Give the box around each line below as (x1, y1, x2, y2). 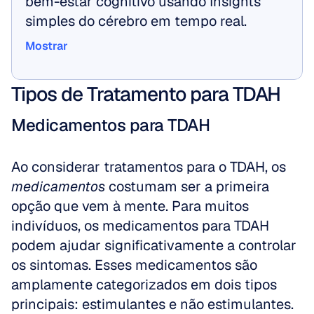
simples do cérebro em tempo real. (25, 12, 247, 30)
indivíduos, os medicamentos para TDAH (11, 217, 269, 235)
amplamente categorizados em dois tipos (11, 275, 277, 294)
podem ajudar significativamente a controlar (11, 236, 296, 254)
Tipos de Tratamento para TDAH (11, 81, 280, 107)
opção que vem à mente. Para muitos (11, 197, 249, 215)
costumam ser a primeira (105, 177, 269, 196)
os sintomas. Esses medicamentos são (11, 256, 257, 274)
